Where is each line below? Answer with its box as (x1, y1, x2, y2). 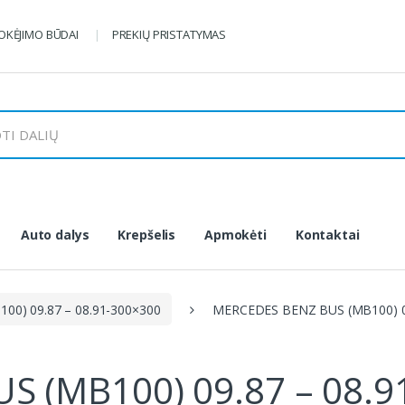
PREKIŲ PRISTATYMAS (111, 26, 227, 42)
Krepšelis (118, 225, 176, 243)
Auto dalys (20, 225, 89, 243)
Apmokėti (204, 225, 267, 243)
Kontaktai (295, 225, 360, 243)
